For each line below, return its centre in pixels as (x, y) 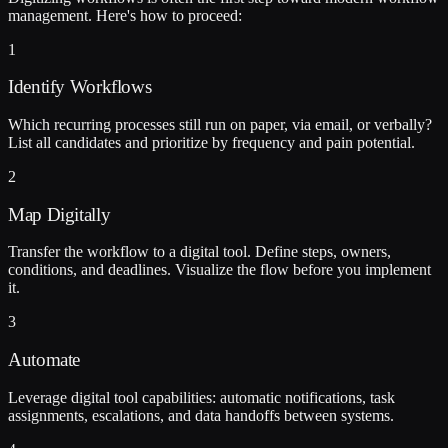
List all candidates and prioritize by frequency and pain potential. (211, 142)
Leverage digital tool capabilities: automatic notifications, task (201, 397)
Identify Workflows (80, 87)
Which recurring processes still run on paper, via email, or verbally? (220, 124)
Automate (44, 360)
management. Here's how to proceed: (125, 15)
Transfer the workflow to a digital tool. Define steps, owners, (199, 252)
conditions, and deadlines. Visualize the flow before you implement (219, 270)
